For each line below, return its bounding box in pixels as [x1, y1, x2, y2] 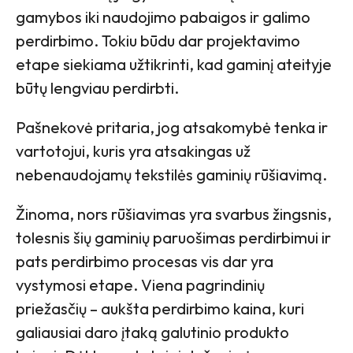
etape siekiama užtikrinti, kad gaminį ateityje [16, 54, 332, 75]
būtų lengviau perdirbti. [16, 78, 179, 98]
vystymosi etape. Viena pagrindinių [16, 275, 265, 295]
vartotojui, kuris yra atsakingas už [16, 141, 251, 162]
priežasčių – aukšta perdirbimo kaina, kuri [16, 299, 304, 319]
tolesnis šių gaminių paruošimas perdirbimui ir [16, 228, 331, 248]
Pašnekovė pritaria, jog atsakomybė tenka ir [16, 117, 328, 138]
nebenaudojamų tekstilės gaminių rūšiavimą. [16, 165, 330, 185]
